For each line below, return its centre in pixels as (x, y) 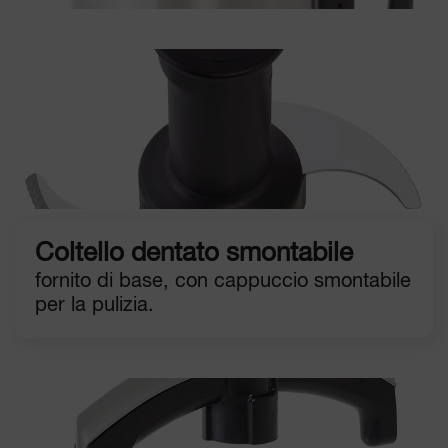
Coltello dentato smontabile (194, 253)
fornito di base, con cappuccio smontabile (223, 281)
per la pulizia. (94, 305)
